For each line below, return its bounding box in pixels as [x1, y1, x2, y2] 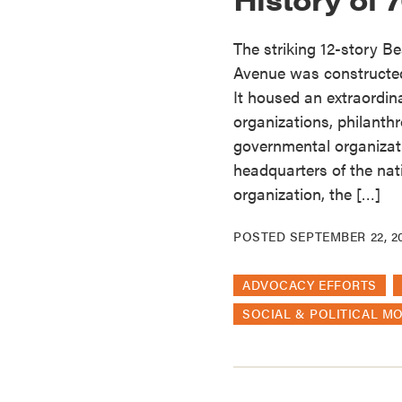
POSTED [233, 226, 290, 245]
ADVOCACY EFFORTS [242, 275, 377, 293]
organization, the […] [233, 181, 380, 205]
